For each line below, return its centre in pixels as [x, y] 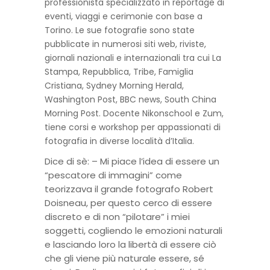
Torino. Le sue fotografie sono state [120, 30]
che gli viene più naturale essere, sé [124, 258]
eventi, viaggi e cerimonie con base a [124, 16]
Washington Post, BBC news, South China [130, 99]
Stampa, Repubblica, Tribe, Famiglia [119, 72]
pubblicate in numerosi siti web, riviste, [125, 44]
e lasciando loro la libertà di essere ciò [130, 244]
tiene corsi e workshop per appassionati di [133, 127]
